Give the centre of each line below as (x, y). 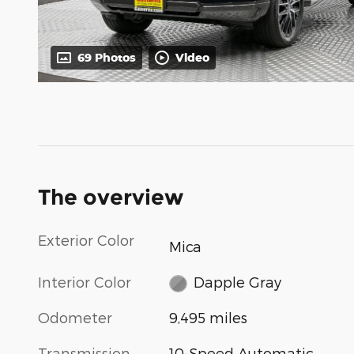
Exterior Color (86, 240)
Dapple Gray (237, 282)
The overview (111, 198)
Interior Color (85, 281)
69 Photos (107, 58)
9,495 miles (209, 318)
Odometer (75, 318)
